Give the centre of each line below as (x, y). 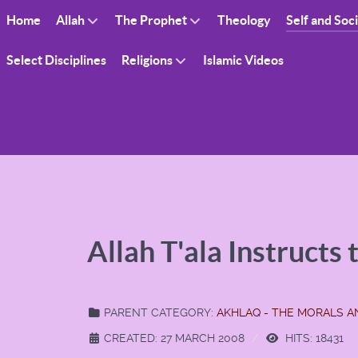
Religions (147, 60)
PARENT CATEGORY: (159, 312)
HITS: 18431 (313, 338)
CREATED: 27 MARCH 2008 (174, 338)
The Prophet (151, 20)
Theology (244, 20)
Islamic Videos (243, 60)
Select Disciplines (56, 60)
